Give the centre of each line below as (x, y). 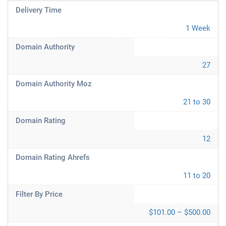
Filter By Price (39, 194)
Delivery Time (39, 10)
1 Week (198, 28)
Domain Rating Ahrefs (53, 157)
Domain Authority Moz (54, 84)
